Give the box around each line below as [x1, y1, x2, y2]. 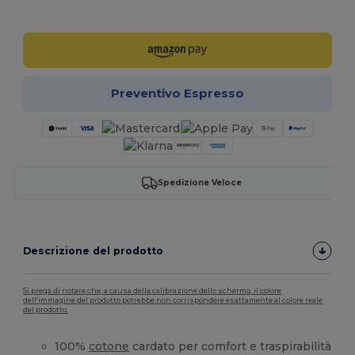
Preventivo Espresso [110, 86, 244, 101]
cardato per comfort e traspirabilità [129, 338, 332, 353]
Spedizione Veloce [157, 177, 242, 189]
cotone [89, 338, 130, 353]
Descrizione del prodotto [23, 244, 164, 257]
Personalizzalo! [143, 4, 230, 17]
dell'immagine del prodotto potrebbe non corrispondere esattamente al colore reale [23, 296, 323, 304]
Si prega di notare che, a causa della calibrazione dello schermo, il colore [23, 286, 282, 295]
